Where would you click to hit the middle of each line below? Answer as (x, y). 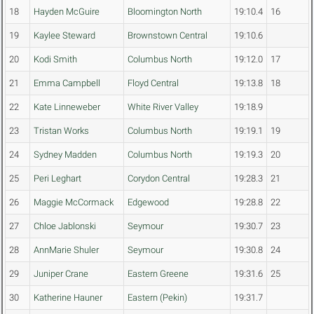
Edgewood (148, 203)
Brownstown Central (168, 36)
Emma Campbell (67, 83)
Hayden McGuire (67, 12)
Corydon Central (159, 179)
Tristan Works (61, 131)
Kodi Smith (55, 60)
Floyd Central (153, 83)
